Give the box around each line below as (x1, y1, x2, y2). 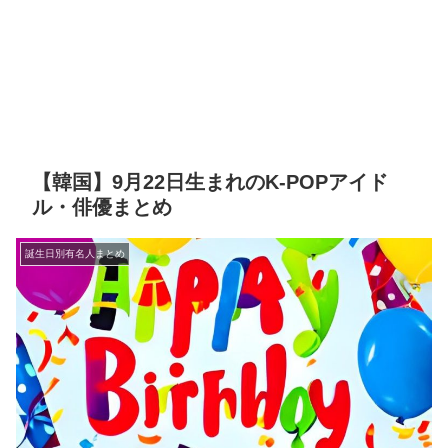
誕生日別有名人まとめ (25, 248, 125, 260)
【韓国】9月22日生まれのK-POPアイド (32, 171, 388, 194)
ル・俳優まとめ (32, 196, 172, 219)
